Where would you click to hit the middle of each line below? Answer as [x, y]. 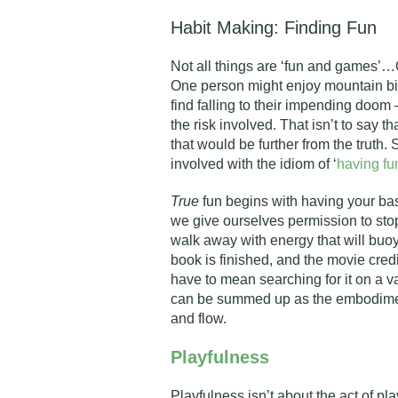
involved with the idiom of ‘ [254, 164]
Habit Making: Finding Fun [274, 28]
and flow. [199, 318]
